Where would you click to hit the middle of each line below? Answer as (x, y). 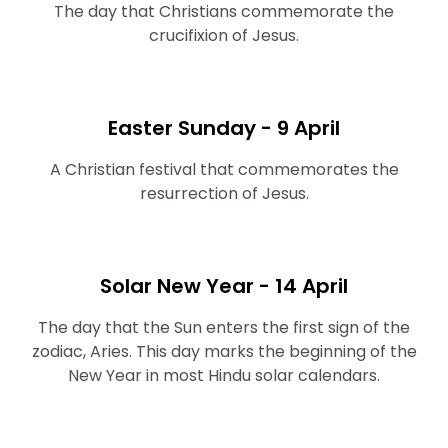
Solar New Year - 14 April (224, 286)
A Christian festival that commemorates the (224, 169)
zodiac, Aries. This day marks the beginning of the (224, 351)
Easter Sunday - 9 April (224, 128)
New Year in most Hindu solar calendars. (224, 375)
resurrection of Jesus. (224, 193)
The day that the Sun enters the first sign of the (224, 327)
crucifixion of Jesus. (224, 35)
